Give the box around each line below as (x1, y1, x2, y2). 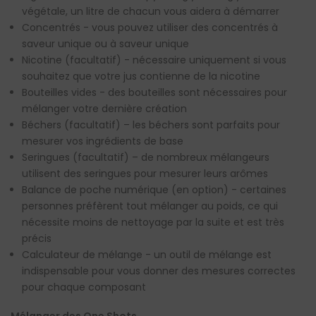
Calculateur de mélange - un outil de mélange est (22, 248, 272, 262)
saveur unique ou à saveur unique (22, 37, 189, 51)
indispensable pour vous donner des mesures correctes (22, 264, 296, 278)
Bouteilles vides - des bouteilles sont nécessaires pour (22, 85, 287, 99)
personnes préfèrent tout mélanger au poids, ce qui (22, 199, 278, 213)
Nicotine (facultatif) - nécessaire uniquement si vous (22, 53, 286, 67)
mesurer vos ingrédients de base (22, 134, 183, 148)
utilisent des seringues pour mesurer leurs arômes (22, 166, 268, 181)
